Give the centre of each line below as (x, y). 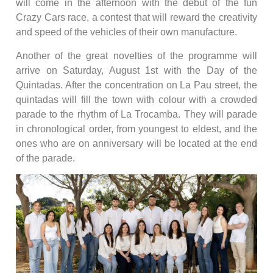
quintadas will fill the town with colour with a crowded (136, 99)
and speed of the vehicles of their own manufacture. (126, 32)
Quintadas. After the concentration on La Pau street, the (136, 85)
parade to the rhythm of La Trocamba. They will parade (136, 114)
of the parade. (45, 158)
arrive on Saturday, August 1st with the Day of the (136, 70)
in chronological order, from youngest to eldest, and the (136, 129)
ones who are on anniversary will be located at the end (136, 143)
